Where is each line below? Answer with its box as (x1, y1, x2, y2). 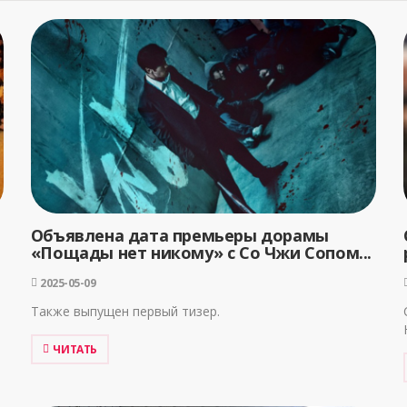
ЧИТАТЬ (53, 342, 97, 358)
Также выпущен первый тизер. (30, 303, 220, 321)
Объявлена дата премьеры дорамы (30, 224, 329, 247)
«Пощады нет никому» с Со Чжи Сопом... (30, 242, 372, 264)
